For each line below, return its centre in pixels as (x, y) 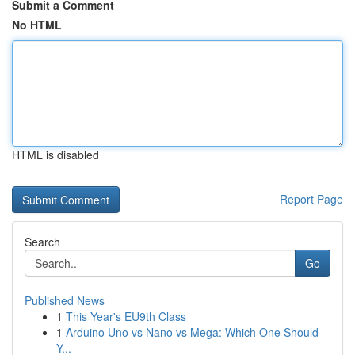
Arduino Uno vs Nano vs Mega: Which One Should (192, 332)
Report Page (311, 199)
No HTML (37, 25)
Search (42, 242)
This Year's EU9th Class (126, 316)
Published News (65, 300)
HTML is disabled (55, 155)
